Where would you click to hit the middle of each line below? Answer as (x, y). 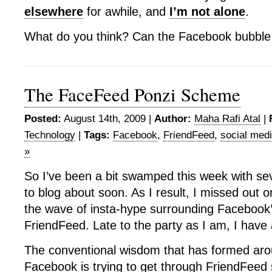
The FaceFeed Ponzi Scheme (132, 94)
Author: (173, 119)
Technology (50, 135)
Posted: (43, 119)
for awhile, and (126, 12)
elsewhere (54, 12)
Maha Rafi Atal (227, 119)
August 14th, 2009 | (108, 119)
